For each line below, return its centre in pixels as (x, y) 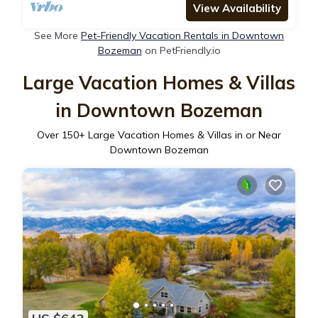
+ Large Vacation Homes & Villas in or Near (180, 135)
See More (57, 35)
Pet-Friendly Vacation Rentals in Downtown (182, 35)
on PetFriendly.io (181, 50)
